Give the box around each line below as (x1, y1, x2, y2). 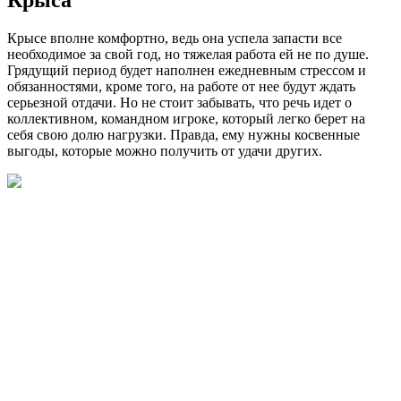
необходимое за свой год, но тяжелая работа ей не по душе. (7, 46, 369, 62)
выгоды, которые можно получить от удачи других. (7, 142, 322, 158)
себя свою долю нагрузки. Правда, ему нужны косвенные (7, 126, 360, 142)
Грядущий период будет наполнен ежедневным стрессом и (7, 62, 366, 78)
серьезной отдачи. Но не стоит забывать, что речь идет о (7, 94, 352, 110)
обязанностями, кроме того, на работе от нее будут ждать (7, 78, 355, 94)
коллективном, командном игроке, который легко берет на (7, 110, 365, 126)
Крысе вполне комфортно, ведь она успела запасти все (7, 30, 342, 46)
